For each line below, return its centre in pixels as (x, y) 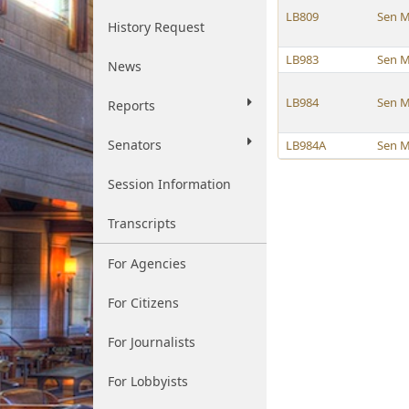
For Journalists (152, 342)
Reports (131, 105)
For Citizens (143, 303)
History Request (156, 27)
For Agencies (147, 263)
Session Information (169, 184)
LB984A (306, 145)
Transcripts (142, 223)
